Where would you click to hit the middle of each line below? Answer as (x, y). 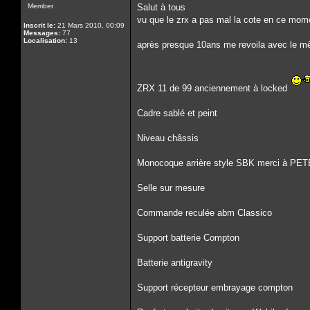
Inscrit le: (39, 25)
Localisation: (45, 40)
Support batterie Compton (188, 238)
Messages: (42, 33)
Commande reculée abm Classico (204, 213)
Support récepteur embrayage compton (215, 288)
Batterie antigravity (175, 263)
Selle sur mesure (171, 188)
